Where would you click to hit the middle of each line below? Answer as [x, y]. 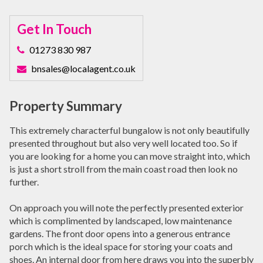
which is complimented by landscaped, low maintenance [121, 220]
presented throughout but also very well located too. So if [124, 143]
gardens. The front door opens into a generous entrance [120, 233]
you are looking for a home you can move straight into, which [130, 156]
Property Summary [66, 106]
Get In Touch [54, 29]
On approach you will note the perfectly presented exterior [127, 207]
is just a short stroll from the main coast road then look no [124, 168]
